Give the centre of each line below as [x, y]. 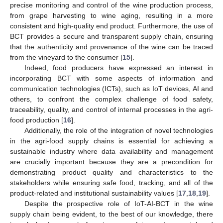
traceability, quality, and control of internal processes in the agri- [111, 109]
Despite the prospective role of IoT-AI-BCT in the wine [118, 203]
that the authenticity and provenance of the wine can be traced [111, 47]
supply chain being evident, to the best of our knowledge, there [111, 214]
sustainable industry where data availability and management [111, 151]
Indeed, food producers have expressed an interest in [118, 67]
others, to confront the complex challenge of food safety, [111, 99]
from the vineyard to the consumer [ [66, 57]
